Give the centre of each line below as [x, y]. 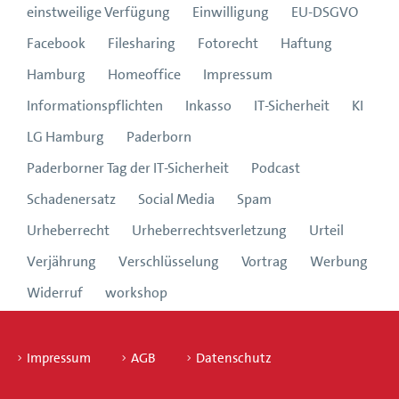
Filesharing [142, 43]
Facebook [56, 43]
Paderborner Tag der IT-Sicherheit [128, 167]
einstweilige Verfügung [98, 12]
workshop [136, 292]
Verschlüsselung [169, 261]
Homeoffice [144, 74]
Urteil [326, 230]
